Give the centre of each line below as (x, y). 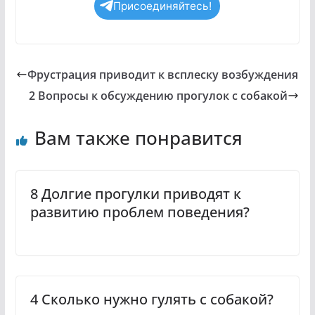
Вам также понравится (138, 137)
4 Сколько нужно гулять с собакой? (152, 299)
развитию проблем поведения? (140, 212)
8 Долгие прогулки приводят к (135, 193)
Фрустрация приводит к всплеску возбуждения (162, 74)
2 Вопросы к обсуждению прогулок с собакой (159, 95)
